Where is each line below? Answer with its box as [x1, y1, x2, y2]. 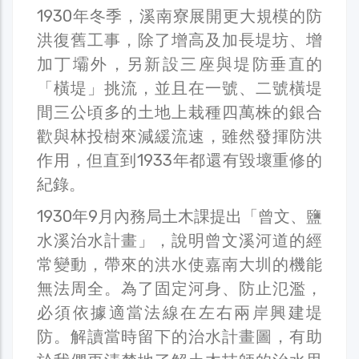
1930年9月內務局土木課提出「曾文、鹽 [37, 206, 322, 226]
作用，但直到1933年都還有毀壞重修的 [37, 150, 322, 170]
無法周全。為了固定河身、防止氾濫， [37, 278, 322, 298]
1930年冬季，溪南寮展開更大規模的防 [37, 6, 322, 26]
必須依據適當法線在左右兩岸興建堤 [37, 302, 322, 322]
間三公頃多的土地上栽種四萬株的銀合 [37, 102, 322, 122]
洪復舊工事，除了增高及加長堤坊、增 [37, 30, 322, 50]
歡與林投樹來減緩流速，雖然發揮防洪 [37, 126, 322, 146]
